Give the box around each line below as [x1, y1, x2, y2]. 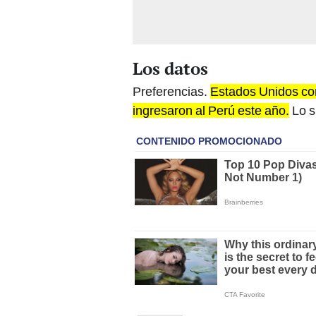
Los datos [133, 57, 208, 80]
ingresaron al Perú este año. [133, 103, 289, 119]
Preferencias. [133, 84, 210, 99]
